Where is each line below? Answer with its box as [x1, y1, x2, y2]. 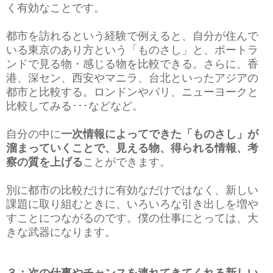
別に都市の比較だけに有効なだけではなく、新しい [6, 183, 258, 196]
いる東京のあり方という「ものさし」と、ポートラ [6, 43, 258, 56]
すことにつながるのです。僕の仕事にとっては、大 [6, 211, 258, 224]
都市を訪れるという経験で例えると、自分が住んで [6, 29, 258, 42]
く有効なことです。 [6, 1, 105, 14]
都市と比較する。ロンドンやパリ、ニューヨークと [6, 85, 258, 98]
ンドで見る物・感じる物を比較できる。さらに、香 [6, 57, 258, 70]
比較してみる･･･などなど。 [6, 99, 143, 112]
